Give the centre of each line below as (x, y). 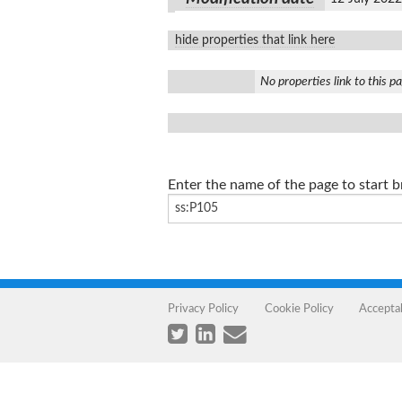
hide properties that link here (255, 40)
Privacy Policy (203, 308)
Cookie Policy (299, 308)
